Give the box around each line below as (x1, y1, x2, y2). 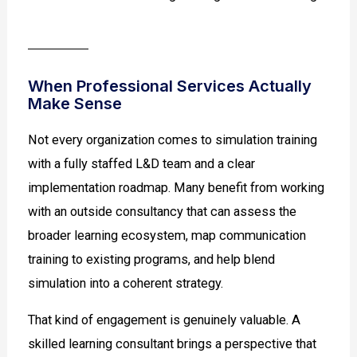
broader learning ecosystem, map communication (28, 227, 307, 243)
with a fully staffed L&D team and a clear (28, 155, 256, 171)
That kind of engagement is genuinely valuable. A (28, 312, 301, 328)
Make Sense (28, 93, 123, 113)
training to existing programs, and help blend (28, 251, 276, 267)
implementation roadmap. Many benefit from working (28, 179, 325, 195)
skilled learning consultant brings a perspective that (28, 336, 317, 352)
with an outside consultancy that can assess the (28, 203, 297, 219)
